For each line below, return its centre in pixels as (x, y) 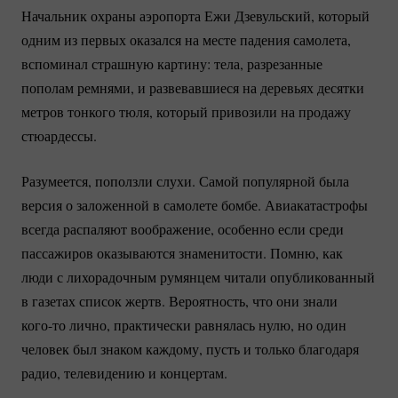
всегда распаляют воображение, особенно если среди (183, 229)
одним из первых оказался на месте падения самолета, (186, 40)
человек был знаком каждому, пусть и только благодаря (190, 349)
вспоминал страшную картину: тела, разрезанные (172, 64)
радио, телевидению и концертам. (124, 373)
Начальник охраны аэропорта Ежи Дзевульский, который (195, 16)
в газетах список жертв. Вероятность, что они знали (179, 301)
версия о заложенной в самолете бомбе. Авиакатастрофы (195, 205)
